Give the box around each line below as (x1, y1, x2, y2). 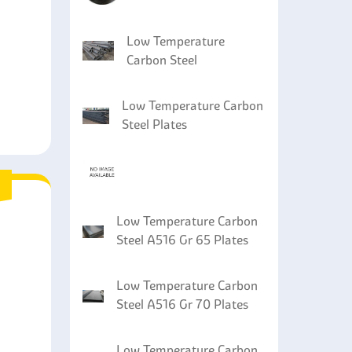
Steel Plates (122, 116, 188, 132)
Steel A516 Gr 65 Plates (115, 232, 248, 247)
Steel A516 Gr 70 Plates (115, 296, 248, 312)
